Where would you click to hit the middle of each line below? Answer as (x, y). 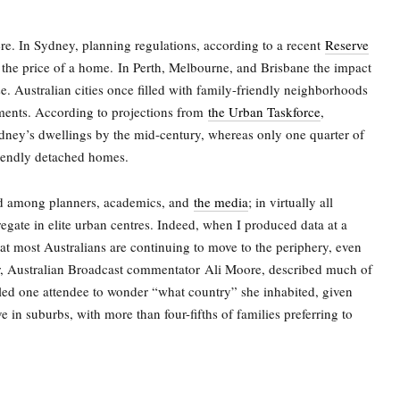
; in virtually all (291, 202)
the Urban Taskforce (264, 112)
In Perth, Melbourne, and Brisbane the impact (242, 67)
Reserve (347, 45)
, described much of (317, 269)
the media (221, 202)
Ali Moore (233, 269)
